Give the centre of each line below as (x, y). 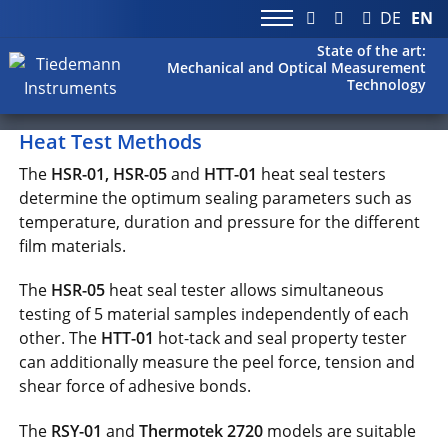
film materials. (73, 245)
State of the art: (372, 51)
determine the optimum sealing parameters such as (216, 197)
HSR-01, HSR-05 (109, 173)
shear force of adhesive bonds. (135, 386)
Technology (387, 85)
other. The (60, 338)
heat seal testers (322, 173)
